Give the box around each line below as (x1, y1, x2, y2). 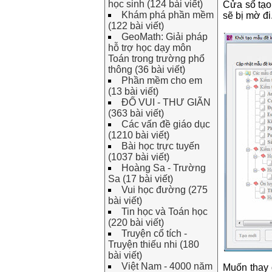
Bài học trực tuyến (121, 141, 200, 151)
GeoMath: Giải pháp (121, 32, 208, 42)
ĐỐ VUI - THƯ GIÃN (121, 97, 211, 107)
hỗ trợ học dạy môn (108, 42, 191, 53)
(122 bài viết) (108, 21, 164, 31)
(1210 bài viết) (108, 130, 169, 140)
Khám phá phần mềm (121, 10, 214, 20)
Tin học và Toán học (121, 206, 208, 217)
